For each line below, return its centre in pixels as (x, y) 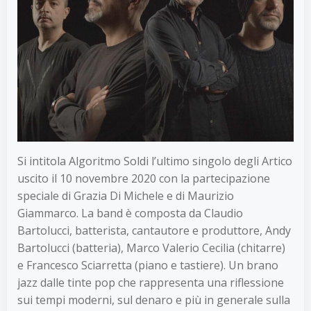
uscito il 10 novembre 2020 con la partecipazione (144, 178)
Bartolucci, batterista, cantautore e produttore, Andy (154, 230)
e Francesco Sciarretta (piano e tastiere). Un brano (148, 265)
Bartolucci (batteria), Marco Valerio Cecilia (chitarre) (151, 247)
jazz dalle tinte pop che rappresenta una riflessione (151, 282)
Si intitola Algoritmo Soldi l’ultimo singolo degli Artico (155, 161)
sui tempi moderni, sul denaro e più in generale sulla (154, 300)
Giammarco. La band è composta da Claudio (130, 213)
